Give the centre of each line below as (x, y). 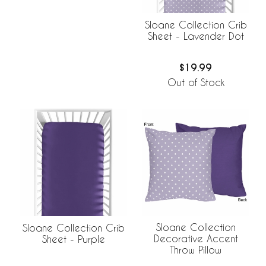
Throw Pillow (196, 250)
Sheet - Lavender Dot (196, 36)
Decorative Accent (196, 239)
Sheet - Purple (73, 239)
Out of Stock (196, 82)
